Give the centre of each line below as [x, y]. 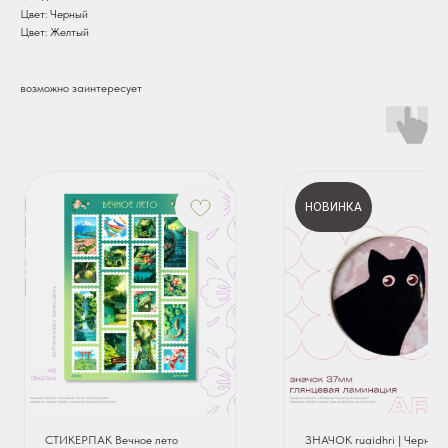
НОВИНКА [333, 206]
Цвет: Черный [54, 13]
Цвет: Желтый [54, 31]
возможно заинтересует [81, 87]
